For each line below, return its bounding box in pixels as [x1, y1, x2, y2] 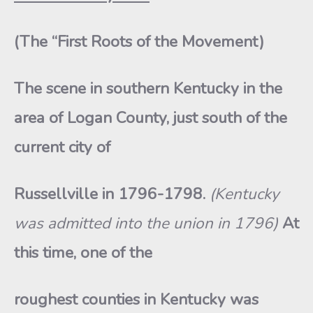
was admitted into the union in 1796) [14, 212, 282, 234]
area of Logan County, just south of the [14, 107, 287, 129]
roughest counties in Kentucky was [14, 289, 259, 310]
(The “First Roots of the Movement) [14, 31, 264, 52]
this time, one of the [14, 242, 152, 263]
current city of [14, 136, 110, 158]
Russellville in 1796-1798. [14, 183, 210, 205]
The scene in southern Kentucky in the [14, 78, 282, 99]
